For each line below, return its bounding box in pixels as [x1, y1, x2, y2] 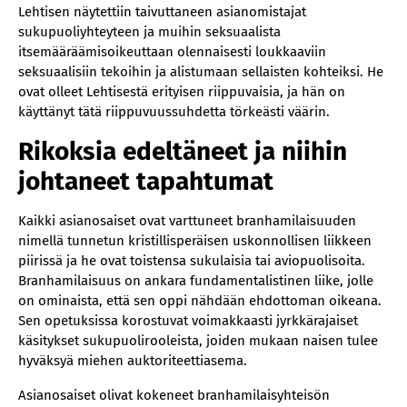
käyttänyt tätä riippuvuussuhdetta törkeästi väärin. [18, 104, 330, 120]
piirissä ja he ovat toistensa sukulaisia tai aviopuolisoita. [18, 253, 365, 269]
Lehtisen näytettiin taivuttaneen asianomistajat [18, 4, 306, 20]
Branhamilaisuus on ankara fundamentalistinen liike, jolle [18, 273, 373, 289]
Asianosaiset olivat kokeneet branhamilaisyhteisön [18, 387, 330, 403]
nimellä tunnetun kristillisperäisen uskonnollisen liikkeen [18, 233, 372, 249]
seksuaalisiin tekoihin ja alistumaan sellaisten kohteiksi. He [18, 64, 383, 80]
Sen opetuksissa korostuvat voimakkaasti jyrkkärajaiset [18, 313, 358, 329]
